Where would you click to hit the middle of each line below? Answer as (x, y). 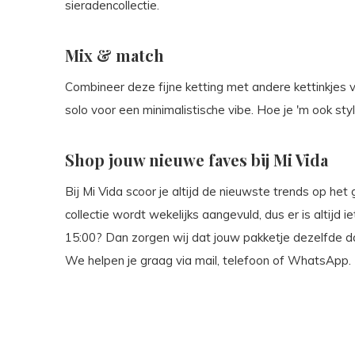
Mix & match (115, 55)
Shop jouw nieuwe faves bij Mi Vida (197, 160)
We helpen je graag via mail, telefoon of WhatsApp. (208, 260)
